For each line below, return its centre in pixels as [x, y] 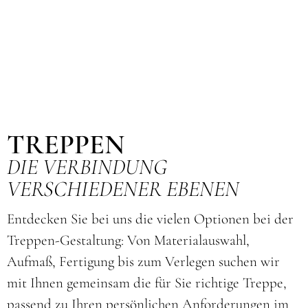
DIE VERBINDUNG [87, 167]
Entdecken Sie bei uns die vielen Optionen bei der [150, 219]
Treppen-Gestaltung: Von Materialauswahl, [128, 241]
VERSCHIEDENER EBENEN [123, 189]
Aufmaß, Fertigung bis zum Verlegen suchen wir [143, 262]
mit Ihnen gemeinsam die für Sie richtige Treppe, [146, 283]
